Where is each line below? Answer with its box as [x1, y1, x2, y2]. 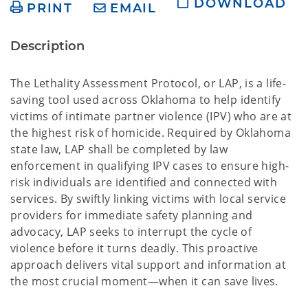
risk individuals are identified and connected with [10, 175, 278, 190]
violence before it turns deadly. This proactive [10, 241, 258, 256]
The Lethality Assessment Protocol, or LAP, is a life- [10, 76, 287, 91]
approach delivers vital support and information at [10, 257, 287, 272]
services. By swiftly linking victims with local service [10, 191, 286, 206]
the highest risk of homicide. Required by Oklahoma [10, 125, 291, 140]
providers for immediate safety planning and [10, 208, 253, 223]
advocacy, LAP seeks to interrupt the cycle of [10, 224, 252, 239]
